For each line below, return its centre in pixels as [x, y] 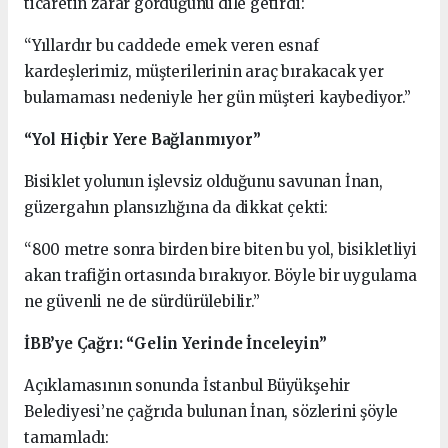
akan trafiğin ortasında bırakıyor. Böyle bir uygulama [220, 276]
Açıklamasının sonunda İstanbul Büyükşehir [187, 386]
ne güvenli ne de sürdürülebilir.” [142, 302]
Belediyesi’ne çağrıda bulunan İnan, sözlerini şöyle [211, 412]
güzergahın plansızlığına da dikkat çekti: [176, 208]
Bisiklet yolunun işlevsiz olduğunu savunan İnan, [203, 182]
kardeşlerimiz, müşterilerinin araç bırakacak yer [204, 72]
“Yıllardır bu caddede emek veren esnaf [171, 46]
